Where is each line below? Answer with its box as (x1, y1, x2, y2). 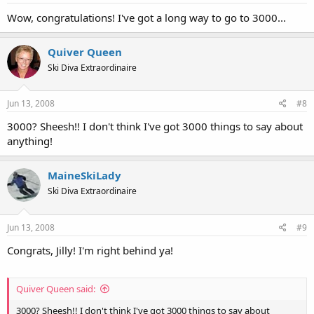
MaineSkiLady (48, 168, 121, 182)
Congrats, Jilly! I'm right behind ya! (7, 243, 173, 257)
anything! (7, 134, 53, 148)
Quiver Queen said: (16, 282, 95, 295)
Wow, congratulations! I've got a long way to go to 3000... (7, 10, 286, 25)
